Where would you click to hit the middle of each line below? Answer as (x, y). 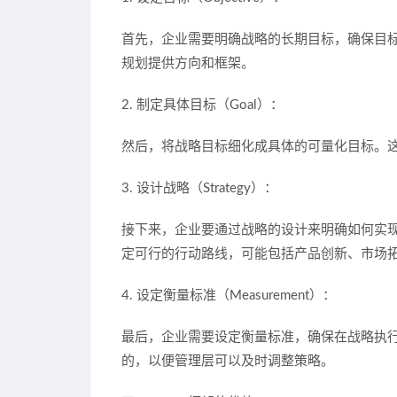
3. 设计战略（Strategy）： (199, 189)
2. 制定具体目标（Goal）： (202, 105)
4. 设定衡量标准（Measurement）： (229, 296)
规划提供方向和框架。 (188, 64)
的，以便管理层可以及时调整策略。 (228, 362)
